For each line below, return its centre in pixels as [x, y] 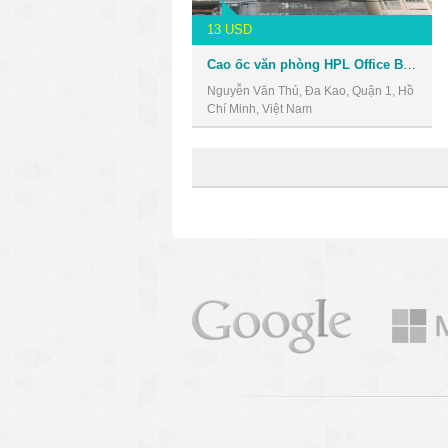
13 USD [229, 29]
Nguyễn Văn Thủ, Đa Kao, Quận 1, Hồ [310, 90]
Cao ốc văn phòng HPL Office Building [409, 64]
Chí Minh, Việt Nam [259, 108]
